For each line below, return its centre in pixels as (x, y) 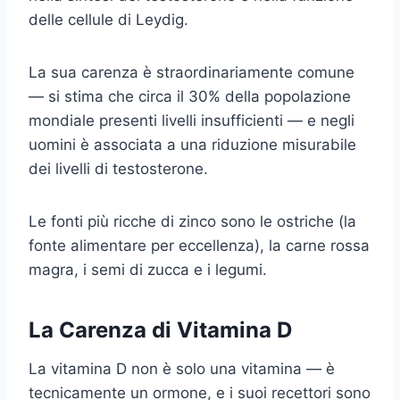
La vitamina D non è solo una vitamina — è (182, 368)
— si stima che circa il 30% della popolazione (190, 96)
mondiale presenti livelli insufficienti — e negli (192, 120)
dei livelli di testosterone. (118, 168)
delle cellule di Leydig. (108, 19)
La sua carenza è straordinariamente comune (192, 72)
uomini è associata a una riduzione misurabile (192, 144)
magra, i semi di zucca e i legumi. (148, 269)
